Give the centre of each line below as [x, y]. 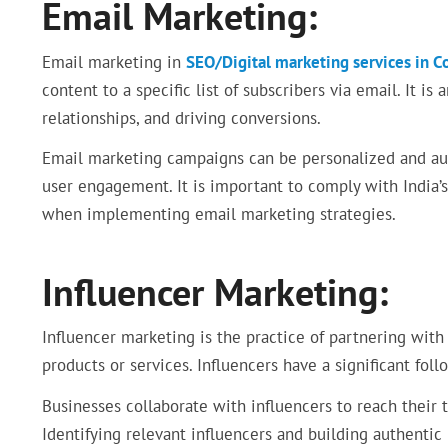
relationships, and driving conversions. [181, 117]
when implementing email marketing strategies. [219, 214]
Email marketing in [114, 61]
